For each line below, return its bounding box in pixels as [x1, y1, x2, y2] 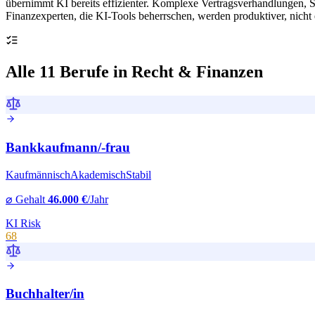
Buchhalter [6, 286, 70, 302]
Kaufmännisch [6, 168, 70, 181]
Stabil [126, 168, 151, 181]
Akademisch [70, 168, 126, 181]
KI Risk [6, 217, 41, 229]
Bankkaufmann [6, 140, 98, 155]
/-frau [98, 140, 130, 155]
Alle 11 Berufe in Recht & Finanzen [6, 63, 263, 82]
